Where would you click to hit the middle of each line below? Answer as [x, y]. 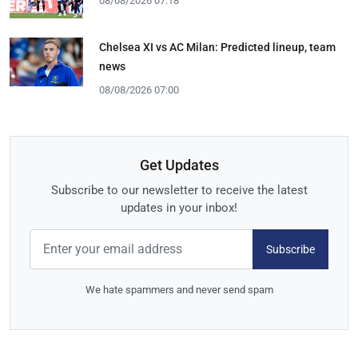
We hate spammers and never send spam [179, 290]
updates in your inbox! [179, 208]
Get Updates [179, 165]
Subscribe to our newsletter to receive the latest [179, 191]
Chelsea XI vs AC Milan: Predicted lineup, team [217, 47]
